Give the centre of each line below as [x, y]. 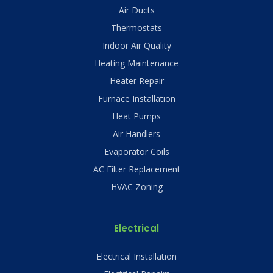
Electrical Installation [136, 256]
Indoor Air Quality [136, 45]
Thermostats [136, 27]
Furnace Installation [136, 98]
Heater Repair [136, 80]
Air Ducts [136, 10]
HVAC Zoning [136, 186]
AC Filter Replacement [136, 169]
